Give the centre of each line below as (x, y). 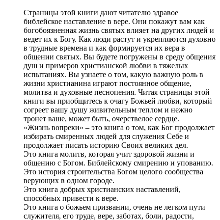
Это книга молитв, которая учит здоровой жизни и (109, 154)
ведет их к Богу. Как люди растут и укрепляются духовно (120, 39)
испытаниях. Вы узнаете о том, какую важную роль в (113, 75)
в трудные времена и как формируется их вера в (104, 48)
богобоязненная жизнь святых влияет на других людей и (119, 30)
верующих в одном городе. (69, 181)
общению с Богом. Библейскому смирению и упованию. (118, 163)
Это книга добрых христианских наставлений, (102, 190)
